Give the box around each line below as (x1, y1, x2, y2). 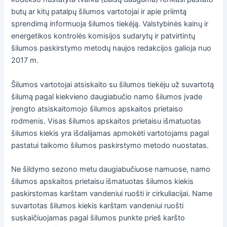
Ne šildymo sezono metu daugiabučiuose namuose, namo (11, 165, 211, 174)
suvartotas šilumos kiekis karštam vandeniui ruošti (11, 201, 184, 211)
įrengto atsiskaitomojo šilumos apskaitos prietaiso (11, 104, 183, 113)
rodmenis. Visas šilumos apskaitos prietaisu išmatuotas (11, 116, 202, 126)
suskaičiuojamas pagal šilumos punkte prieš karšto (11, 213, 185, 223)
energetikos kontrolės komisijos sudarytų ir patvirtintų (11, 31, 196, 41)
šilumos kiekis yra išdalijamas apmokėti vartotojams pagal (11, 128, 209, 138)
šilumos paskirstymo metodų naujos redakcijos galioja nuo (11, 44, 212, 53)
